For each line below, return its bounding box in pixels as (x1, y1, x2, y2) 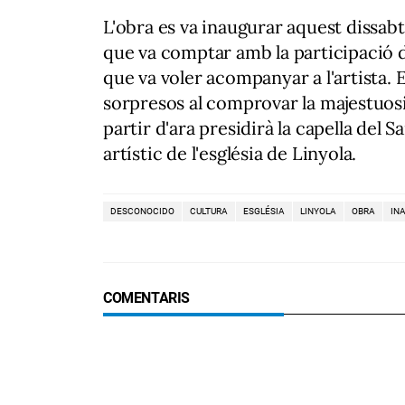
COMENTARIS (103, 288, 190, 306)
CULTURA (190, 205, 228, 216)
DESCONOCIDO (110, 205, 174, 216)
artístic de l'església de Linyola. (103, 141, 357, 165)
